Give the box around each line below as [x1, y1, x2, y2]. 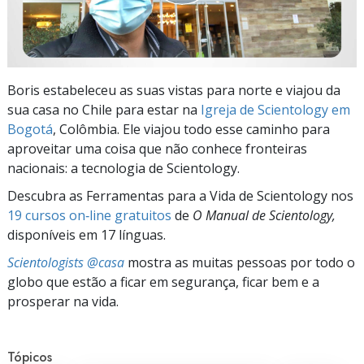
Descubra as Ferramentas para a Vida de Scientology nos [7, 186, 353, 205]
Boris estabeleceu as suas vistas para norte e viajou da [7, 80, 340, 99]
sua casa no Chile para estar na [7, 100, 201, 119]
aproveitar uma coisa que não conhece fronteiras [7, 139, 307, 158]
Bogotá [7, 119, 53, 138]
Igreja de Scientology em [201, 100, 350, 119]
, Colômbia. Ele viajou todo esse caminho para [53, 119, 330, 138]
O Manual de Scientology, [193, 206, 336, 224]
